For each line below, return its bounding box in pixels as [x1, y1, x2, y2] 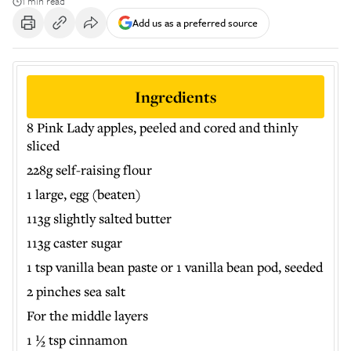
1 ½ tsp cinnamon [27, 331, 128, 349]
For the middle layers [27, 306, 148, 324]
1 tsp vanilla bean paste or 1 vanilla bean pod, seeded [27, 258, 323, 276]
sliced [27, 136, 60, 154]
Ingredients [135, 86, 216, 107]
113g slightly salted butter [27, 209, 172, 227]
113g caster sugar [27, 233, 122, 251]
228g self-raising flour [27, 161, 152, 179]
